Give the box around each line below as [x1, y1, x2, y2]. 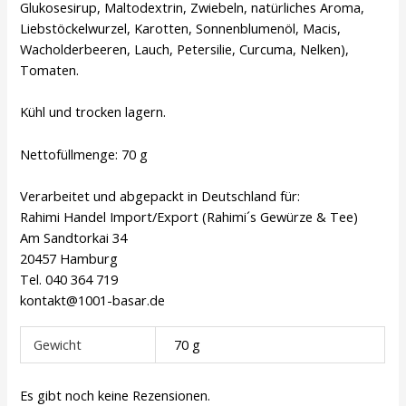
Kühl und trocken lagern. [20, 102, 167, 121]
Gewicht [33, 335, 82, 354]
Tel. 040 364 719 [20, 269, 119, 288]
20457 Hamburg [20, 248, 119, 267]
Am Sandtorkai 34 [20, 227, 128, 246]
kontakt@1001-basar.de [20, 290, 166, 309]
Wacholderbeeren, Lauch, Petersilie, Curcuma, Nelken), [20, 39, 350, 58]
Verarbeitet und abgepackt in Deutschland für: [20, 186, 301, 205]
